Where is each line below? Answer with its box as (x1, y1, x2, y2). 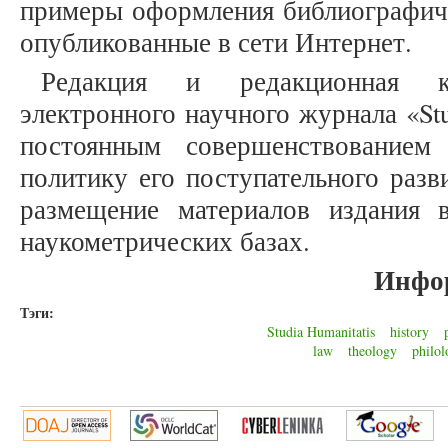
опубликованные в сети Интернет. (20, 24, 412, 61)
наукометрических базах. (20, 223, 310, 260)
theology (348, 341, 397, 361)
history (390, 322, 429, 342)
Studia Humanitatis (267, 322, 375, 342)
